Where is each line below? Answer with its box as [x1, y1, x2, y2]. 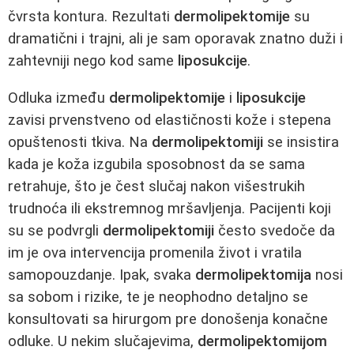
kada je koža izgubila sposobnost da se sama [8, 155, 305, 173]
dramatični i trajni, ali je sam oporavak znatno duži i [8, 29, 343, 47]
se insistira [263, 133, 339, 151]
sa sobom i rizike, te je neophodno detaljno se [8, 288, 308, 306]
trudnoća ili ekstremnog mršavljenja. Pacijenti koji [8, 199, 331, 217]
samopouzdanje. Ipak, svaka [8, 265, 195, 284]
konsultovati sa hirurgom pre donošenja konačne [8, 310, 328, 328]
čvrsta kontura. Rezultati [8, 7, 174, 25]
